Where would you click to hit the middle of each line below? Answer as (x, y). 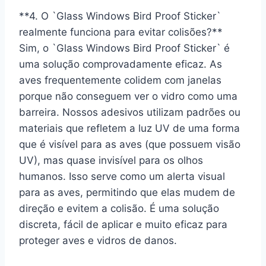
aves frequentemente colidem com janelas (120, 80)
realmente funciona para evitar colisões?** (121, 32)
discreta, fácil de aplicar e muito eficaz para (123, 224)
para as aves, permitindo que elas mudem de (127, 192)
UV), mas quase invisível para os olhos (111, 160)
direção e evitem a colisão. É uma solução (119, 208)
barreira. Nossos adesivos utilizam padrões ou (130, 112)
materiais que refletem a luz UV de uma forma (129, 128)
